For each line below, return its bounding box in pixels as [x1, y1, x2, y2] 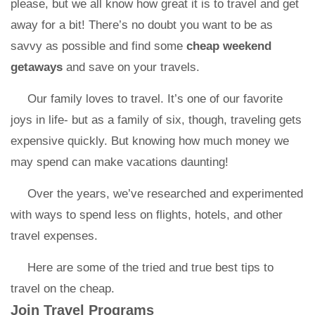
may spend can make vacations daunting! [11, 155, 229, 169]
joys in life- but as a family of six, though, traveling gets [11, 113, 302, 127]
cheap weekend [186, 39, 271, 53]
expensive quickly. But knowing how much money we [11, 134, 289, 148]
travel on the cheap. [11, 282, 118, 295]
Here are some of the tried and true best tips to [27, 261, 274, 274]
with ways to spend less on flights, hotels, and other [11, 208, 283, 221]
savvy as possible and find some [11, 39, 186, 53]
